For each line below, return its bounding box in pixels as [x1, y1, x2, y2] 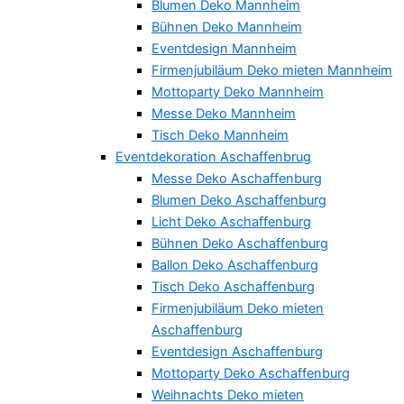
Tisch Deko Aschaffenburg [151, 279, 315, 296]
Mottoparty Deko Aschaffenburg [151, 365, 350, 382]
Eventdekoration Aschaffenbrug [115, 149, 311, 166]
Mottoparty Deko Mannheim [151, 84, 324, 101]
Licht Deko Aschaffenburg [151, 214, 311, 231]
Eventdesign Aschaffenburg [151, 344, 323, 361]
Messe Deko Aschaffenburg [151, 170, 322, 188]
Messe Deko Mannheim [151, 106, 296, 123]
